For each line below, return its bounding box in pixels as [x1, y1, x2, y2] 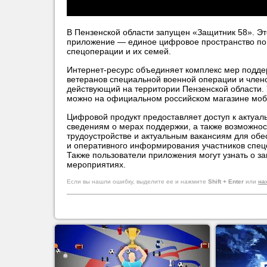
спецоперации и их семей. [67, 46, 171, 56]
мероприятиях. [67, 160, 126, 169]
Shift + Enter [208, 178, 244, 185]
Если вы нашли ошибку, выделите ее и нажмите [67, 178, 208, 185]
